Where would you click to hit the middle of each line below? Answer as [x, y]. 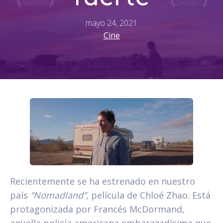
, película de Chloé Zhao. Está [148, 195]
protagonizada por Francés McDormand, [97, 209]
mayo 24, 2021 [111, 23]
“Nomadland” [58, 195]
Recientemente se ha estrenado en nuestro [103, 181]
